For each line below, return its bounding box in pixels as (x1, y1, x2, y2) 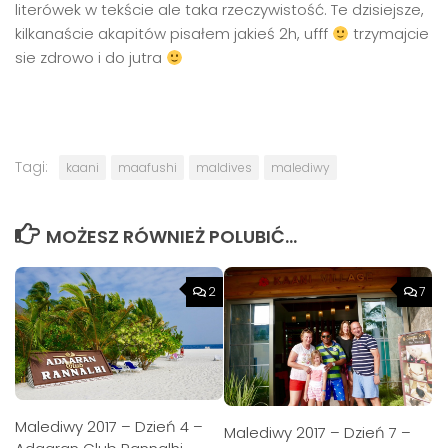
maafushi (118, 159, 177, 177)
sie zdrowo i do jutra (15, 47, 166, 69)
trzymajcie (349, 23, 430, 45)
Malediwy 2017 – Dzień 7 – (224, 421, 411, 443)
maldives (196, 159, 252, 177)
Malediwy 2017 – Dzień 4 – (15, 415, 203, 437)
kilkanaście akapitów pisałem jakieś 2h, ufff (15, 23, 332, 45)
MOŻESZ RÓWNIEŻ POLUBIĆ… (45, 224, 297, 250)
